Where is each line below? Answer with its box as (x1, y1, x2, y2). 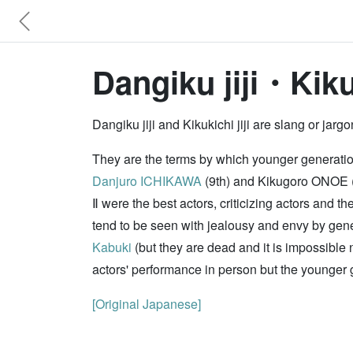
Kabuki (92, 238, 132, 256)
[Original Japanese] (92, 295, 201, 313)
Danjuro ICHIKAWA (92, 172, 202, 190)
